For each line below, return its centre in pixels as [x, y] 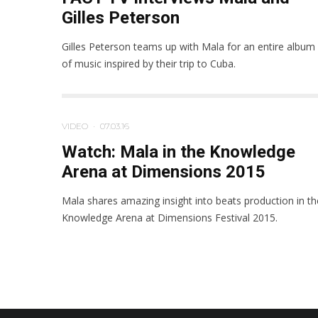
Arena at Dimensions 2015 [164, 172]
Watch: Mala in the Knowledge [179, 152]
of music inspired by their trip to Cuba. [149, 64]
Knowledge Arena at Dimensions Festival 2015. [170, 218]
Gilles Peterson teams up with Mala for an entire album [188, 46]
